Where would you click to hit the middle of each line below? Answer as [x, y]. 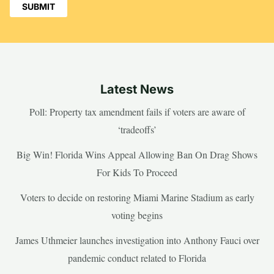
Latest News [137, 89]
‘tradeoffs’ [137, 129]
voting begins [137, 215]
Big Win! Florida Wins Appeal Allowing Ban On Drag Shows [137, 154]
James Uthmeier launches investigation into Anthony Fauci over [137, 240]
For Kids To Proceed [137, 172]
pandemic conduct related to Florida [137, 257]
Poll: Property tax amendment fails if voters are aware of [137, 111]
